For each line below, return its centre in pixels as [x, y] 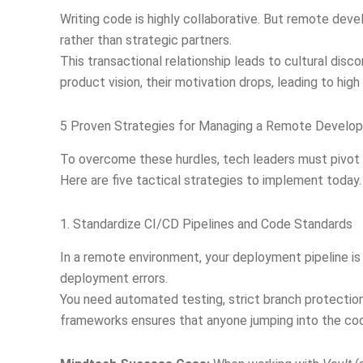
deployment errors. [114, 278]
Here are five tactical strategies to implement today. [211, 180]
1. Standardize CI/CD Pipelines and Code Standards [206, 224]
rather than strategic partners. [146, 41]
